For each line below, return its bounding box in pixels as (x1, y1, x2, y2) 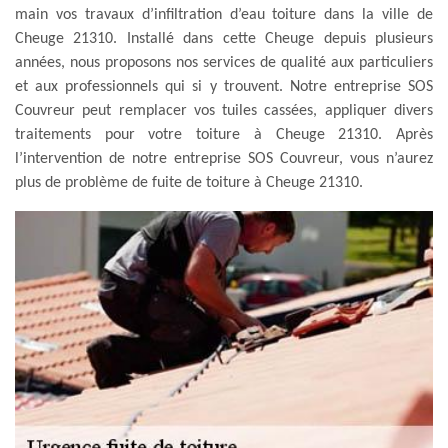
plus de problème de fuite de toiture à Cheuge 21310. (15, 174, 363, 191)
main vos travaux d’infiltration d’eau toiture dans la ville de (15, 6, 433, 23)
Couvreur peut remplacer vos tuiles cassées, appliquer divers (15, 102, 433, 119)
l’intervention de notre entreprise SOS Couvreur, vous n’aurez (15, 150, 433, 167)
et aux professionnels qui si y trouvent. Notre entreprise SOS (15, 78, 433, 95)
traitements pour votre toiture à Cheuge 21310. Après (15, 126, 433, 143)
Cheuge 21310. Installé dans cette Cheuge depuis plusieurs (15, 30, 433, 47)
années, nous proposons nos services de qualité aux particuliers (15, 54, 433, 71)
